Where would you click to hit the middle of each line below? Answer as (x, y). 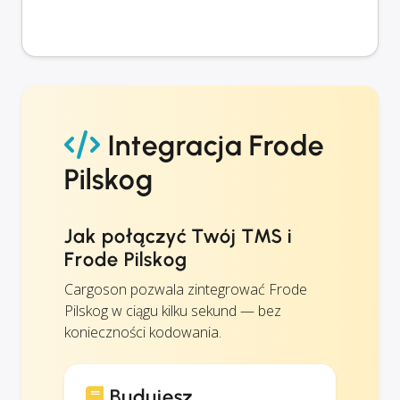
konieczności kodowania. (143, 332)
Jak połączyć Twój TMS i (179, 236)
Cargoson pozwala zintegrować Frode (186, 289)
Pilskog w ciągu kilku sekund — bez (173, 310)
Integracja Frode (212, 145)
